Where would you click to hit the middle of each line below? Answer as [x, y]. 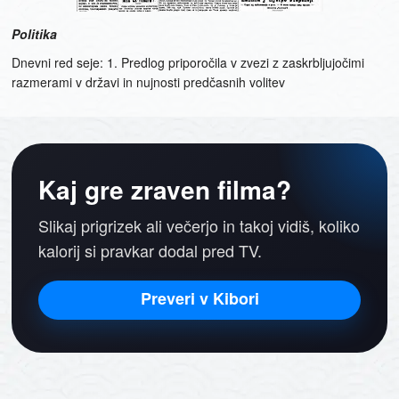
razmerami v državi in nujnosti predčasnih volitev [149, 82]
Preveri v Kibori [199, 299]
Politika [35, 34]
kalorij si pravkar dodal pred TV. [151, 251]
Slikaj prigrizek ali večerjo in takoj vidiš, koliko [199, 226]
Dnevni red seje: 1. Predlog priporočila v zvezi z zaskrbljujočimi [188, 62]
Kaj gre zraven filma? [165, 190]
